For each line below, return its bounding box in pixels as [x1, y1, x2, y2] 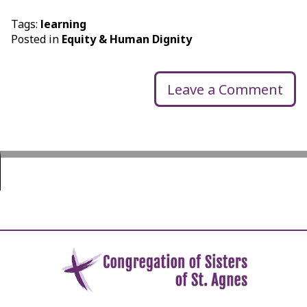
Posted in [10, 32, 62, 47]
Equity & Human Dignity [61, 32, 192, 47]
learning [40, 16, 86, 32]
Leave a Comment [167, 79, 284, 99]
